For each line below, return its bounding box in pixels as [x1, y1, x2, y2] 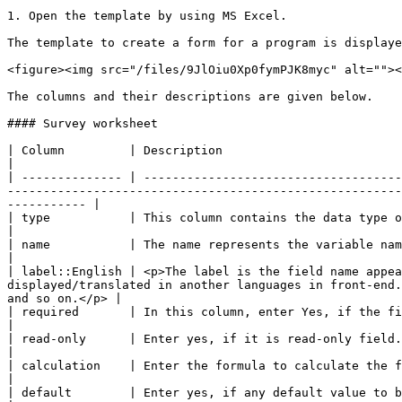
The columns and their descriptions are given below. [7, 90, 373, 103]
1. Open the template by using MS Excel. [7, 9, 287, 22]
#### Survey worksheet [7, 117, 158, 130]
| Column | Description [7, 144, 223, 157]
